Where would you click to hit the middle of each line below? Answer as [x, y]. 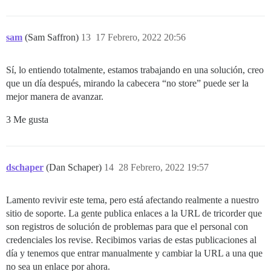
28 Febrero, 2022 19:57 [164, 168]
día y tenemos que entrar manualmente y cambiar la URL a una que [134, 253]
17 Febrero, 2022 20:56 [141, 38]
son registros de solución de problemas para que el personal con [127, 227]
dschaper [25, 168]
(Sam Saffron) [53, 38]
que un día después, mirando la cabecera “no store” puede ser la [127, 83]
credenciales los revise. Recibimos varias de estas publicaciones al [131, 240]
